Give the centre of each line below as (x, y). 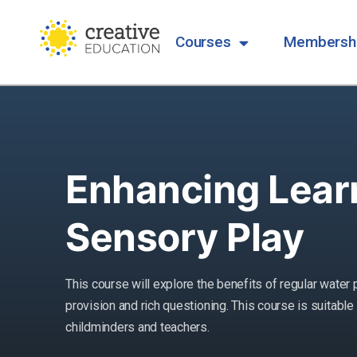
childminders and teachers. (137, 328)
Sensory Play (185, 237)
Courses (203, 42)
